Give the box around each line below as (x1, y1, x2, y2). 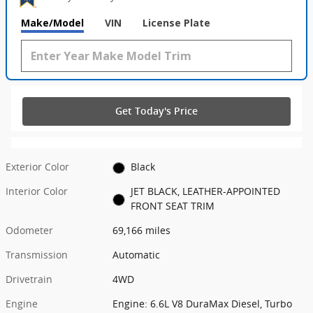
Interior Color (6, 184, 68, 198)
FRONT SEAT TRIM (130, 199, 214, 213)
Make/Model (21, 15, 84, 29)
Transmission (6, 248, 68, 262)
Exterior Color (6, 160, 69, 174)
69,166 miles (112, 224, 171, 238)
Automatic (112, 248, 161, 262)
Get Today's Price (115, 105, 198, 117)
